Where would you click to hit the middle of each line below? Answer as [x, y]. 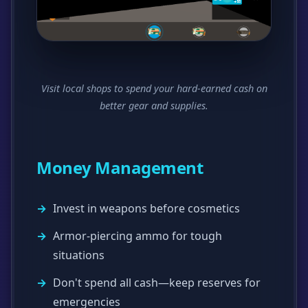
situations [79, 255]
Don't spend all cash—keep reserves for [157, 283]
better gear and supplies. [154, 106]
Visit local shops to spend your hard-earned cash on [154, 89]
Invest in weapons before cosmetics [146, 209]
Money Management [120, 168]
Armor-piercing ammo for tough [137, 236]
